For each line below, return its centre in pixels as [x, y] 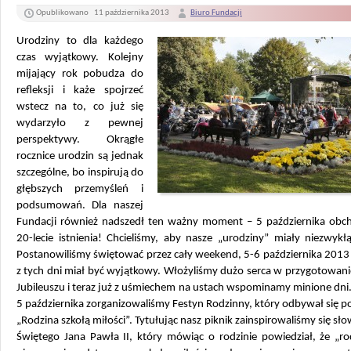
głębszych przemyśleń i [80, 189]
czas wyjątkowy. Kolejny [80, 58]
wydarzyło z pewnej [80, 123]
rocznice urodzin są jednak [80, 156]
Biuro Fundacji [216, 13]
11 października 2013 [132, 13]
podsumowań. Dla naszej [80, 206]
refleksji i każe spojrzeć [80, 90]
